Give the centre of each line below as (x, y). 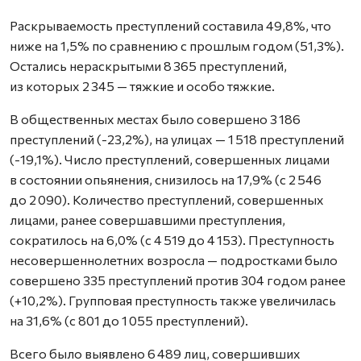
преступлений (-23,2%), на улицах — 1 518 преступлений (177, 139)
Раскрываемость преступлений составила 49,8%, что (170, 25)
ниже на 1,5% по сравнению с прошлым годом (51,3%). (177, 46)
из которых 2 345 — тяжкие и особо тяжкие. (142, 86)
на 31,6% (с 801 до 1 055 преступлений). (129, 320)
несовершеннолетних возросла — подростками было (174, 260)
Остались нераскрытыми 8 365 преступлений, (148, 66)
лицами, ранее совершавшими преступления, (147, 220)
